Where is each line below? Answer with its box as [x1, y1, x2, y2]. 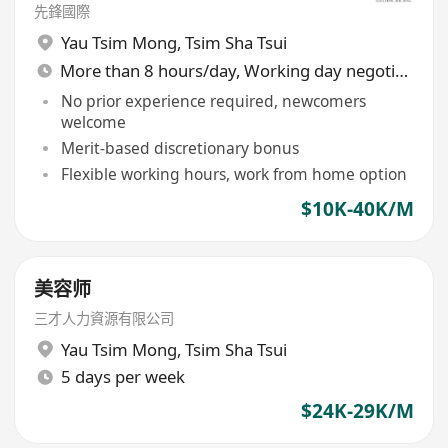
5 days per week [60, 365, 185, 389]
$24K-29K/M [300, 398, 414, 424]
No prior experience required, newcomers [60, 90, 366, 113]
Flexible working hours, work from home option [60, 163, 407, 186]
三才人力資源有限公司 [34, 309, 175, 328]
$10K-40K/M [300, 195, 414, 222]
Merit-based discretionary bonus [60, 137, 299, 160]
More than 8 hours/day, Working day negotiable [394, 58, 408, 82]
